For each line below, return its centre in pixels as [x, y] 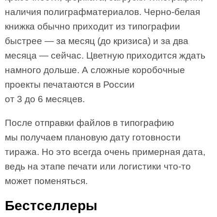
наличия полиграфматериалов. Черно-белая [102, 12]
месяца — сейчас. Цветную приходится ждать [105, 55]
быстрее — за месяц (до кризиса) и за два [97, 41]
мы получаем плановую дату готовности [93, 137]
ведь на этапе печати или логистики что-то [98, 166]
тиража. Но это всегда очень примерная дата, [105, 152]
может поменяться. [46, 181]
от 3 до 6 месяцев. [45, 99]
